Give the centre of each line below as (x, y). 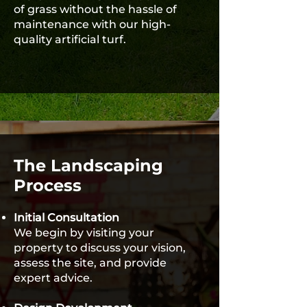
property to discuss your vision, (100, 248)
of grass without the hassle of (95, 9)
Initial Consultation (66, 218)
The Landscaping (88, 165)
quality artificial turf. (70, 39)
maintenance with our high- (92, 24)
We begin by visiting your (84, 233)
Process (48, 185)
